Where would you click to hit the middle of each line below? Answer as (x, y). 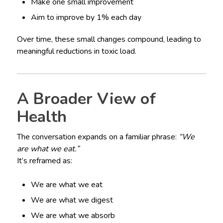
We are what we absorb (73, 216)
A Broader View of (86, 99)
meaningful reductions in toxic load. (76, 51)
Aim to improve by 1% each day (86, 17)
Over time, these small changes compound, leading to (109, 39)
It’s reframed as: (44, 161)
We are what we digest (72, 200)
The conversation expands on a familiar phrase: (98, 137)
